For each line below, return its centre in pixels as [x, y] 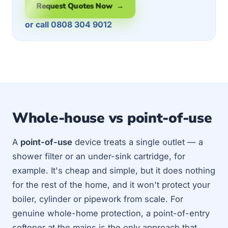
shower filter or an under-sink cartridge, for [99, 156]
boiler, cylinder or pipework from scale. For [98, 199]
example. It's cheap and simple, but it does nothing [114, 170]
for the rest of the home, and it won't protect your [111, 184]
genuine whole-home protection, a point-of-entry [111, 213]
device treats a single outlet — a [138, 142]
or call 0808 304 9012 [68, 24]
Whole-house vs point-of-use [112, 118]
